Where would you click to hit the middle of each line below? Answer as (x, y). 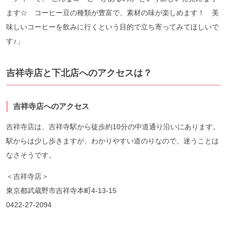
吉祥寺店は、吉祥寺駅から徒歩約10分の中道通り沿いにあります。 (113, 126)
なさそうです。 (31, 155)
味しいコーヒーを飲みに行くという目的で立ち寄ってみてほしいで (112, 27)
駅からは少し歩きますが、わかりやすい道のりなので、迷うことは (112, 141)
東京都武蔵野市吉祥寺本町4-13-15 (61, 190)
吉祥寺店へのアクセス (51, 106)
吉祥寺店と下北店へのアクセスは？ (79, 73)
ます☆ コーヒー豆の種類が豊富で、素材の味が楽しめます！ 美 (112, 12)
